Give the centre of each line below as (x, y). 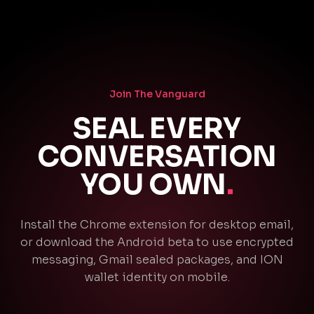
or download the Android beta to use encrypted (157, 242)
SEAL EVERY (157, 129)
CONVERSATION (157, 157)
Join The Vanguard (157, 94)
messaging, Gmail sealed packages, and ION (157, 260)
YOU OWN (153, 185)
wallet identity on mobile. (157, 277)
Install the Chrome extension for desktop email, (157, 225)
